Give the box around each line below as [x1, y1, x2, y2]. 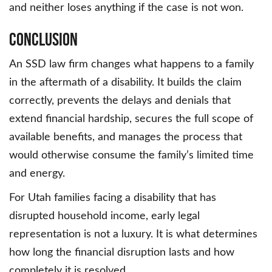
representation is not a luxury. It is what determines [9, 229, 257, 240]
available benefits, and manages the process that [9, 132, 242, 143]
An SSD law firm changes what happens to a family [9, 59, 254, 70]
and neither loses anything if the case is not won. [9, 2, 243, 14]
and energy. [9, 168, 65, 180]
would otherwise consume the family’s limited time [9, 150, 254, 161]
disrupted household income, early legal [9, 211, 200, 222]
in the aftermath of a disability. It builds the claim [9, 77, 242, 89]
